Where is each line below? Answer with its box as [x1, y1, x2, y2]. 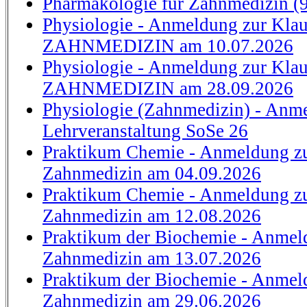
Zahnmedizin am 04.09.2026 [42, 163, 261, 184]
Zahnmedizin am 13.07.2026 [42, 248, 261, 269]
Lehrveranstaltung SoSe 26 [42, 121, 248, 141]
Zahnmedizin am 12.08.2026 [42, 206, 261, 226]
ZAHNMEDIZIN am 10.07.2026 [42, 36, 293, 56]
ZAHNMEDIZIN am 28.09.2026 [42, 78, 293, 99]
